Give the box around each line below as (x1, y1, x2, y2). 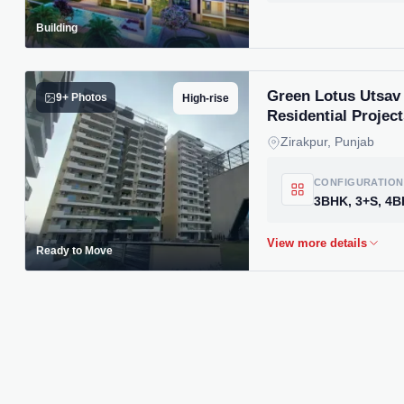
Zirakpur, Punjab (280, 135, 374, 149)
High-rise (182, 93, 229, 104)
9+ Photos (56, 92, 107, 103)
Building (36, 22, 78, 34)
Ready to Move (36, 243, 113, 257)
